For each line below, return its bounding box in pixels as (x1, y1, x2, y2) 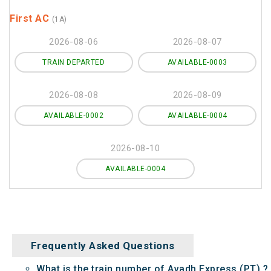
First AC (10, 13, 52, 24)
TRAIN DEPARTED (42, 58, 105, 67)
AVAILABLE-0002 (44, 111, 104, 120)
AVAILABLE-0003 (167, 58, 227, 67)
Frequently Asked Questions (30, 240, 175, 252)
